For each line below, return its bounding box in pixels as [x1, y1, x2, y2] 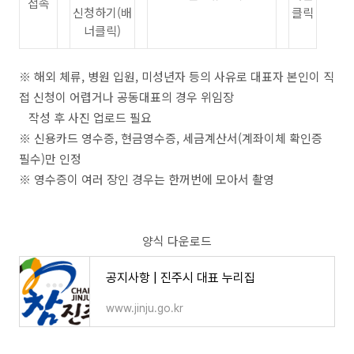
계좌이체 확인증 [242, 130, 322, 146]
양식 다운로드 [142, 232, 212, 249]
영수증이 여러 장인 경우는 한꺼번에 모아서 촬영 [34, 171, 274, 187]
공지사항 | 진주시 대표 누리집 [106, 270, 255, 285]
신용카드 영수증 [34, 130, 115, 146]
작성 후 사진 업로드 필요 [19, 109, 152, 126]
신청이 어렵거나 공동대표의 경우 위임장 [33, 88, 234, 105]
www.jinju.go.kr [106, 302, 183, 314]
